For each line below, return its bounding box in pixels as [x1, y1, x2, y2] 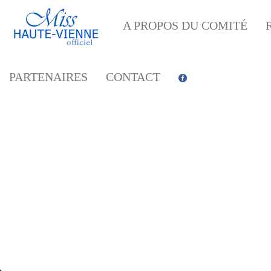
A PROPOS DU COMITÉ [123, 19, 247, 32]
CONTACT [106, 70, 160, 83]
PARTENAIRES [9, 70, 88, 83]
